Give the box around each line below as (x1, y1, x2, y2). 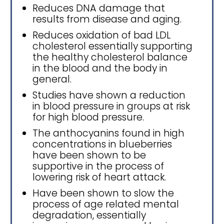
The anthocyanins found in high (32, 126, 184, 140)
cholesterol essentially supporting (32, 39, 192, 53)
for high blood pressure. (32, 110, 144, 124)
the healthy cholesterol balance (32, 50, 187, 64)
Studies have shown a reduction (32, 88, 185, 102)
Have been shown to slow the (32, 186, 174, 200)
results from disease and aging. (32, 12, 181, 26)
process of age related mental (32, 197, 179, 211)
